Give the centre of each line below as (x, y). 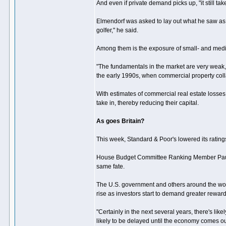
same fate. (110, 166)
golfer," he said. (117, 30)
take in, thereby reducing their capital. (148, 103)
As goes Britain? (120, 121)
